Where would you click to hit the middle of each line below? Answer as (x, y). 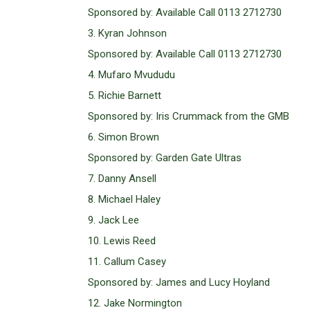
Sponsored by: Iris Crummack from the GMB (189, 117)
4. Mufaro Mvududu (131, 75)
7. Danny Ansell (122, 179)
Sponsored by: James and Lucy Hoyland (179, 283)
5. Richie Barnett (125, 96)
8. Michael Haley (124, 200)
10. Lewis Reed (122, 241)
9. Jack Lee (113, 220)
